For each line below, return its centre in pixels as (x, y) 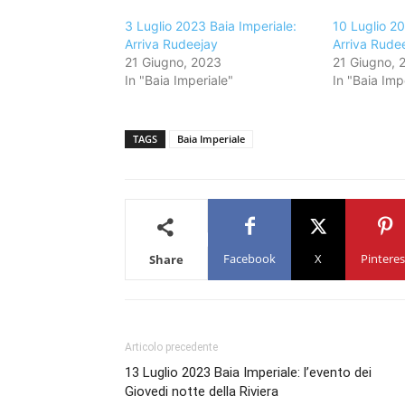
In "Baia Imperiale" (179, 80)
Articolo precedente (171, 347)
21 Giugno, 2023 (173, 62)
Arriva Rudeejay (171, 44)
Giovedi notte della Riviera (202, 391)
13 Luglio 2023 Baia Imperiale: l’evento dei (248, 372)
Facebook (250, 259)
